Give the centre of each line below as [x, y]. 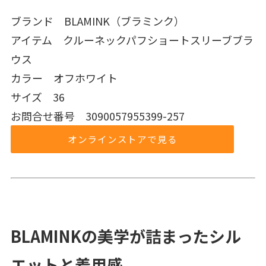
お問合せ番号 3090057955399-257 [97, 115]
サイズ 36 [37, 96]
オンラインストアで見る [122, 139]
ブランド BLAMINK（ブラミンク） [97, 20]
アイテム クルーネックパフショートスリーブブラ [132, 39]
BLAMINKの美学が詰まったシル [126, 236]
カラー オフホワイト [64, 77]
